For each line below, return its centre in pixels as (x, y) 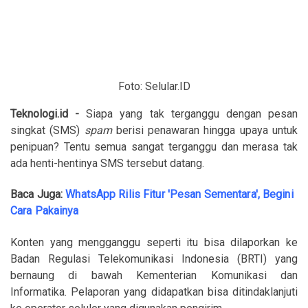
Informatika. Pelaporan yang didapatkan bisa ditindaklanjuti (154, 291)
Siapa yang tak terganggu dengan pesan (189, 114)
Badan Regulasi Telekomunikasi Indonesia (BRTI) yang (154, 258)
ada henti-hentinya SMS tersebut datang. (107, 163)
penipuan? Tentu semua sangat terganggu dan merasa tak (154, 147)
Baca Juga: (38, 195)
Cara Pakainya (45, 211)
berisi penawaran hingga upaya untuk (205, 130)
